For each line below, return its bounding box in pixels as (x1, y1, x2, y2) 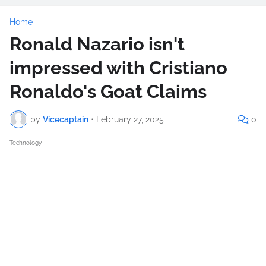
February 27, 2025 (96, 114, 164, 124)
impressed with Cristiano (9, 57, 227, 78)
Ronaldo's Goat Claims (9, 81, 207, 102)
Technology (9, 140, 42, 146)
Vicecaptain (43, 114, 88, 124)
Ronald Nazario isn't (9, 33, 185, 55)
